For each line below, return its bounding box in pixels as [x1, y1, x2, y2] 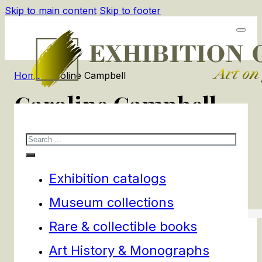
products [18, 139, 61, 151]
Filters [14, 170, 41, 182]
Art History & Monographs [49, 242, 209, 258]
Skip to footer [99, 5, 161, 16]
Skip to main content [5, 5, 96, 16]
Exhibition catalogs [49, 170, 166, 186]
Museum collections [49, 194, 174, 210]
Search [25, 132, 57, 144]
